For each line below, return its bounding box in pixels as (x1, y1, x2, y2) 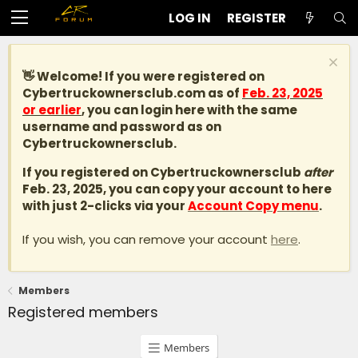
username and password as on (22, 118, 221, 135)
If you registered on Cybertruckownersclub (22, 164, 304, 181)
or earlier (22, 101, 82, 118)
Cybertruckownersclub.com (22, 85, 205, 101)
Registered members (8, 302, 158, 322)
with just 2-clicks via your (22, 197, 188, 214)
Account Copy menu (188, 197, 319, 214)
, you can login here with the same (82, 101, 297, 118)
